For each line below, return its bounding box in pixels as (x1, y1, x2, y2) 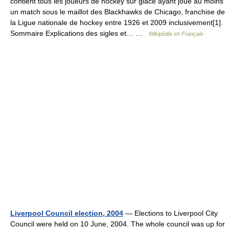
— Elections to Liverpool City (123, 209, 218, 217)
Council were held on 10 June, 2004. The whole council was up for (10, 220, 225, 228)
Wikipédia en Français (149, 31, 203, 37)
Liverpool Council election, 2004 (10, 209, 123, 217)
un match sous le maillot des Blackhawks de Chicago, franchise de (10, 8, 225, 16)
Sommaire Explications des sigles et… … (10, 29, 149, 37)
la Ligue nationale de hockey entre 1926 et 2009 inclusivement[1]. (10, 18, 223, 27)
